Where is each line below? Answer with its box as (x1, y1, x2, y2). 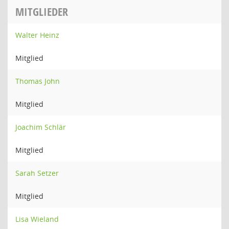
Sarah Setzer (15, 168, 59, 178)
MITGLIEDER (15, 4, 68, 19)
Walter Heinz (15, 30, 59, 40)
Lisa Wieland (15, 214, 59, 224)
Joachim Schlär (15, 122, 66, 132)
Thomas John (15, 76, 60, 86)
